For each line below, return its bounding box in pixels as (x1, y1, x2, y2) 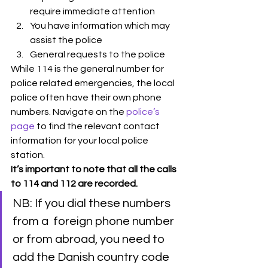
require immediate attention (30, 6, 155, 16)
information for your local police (11, 135, 150, 145)
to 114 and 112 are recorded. (11, 178, 138, 188)
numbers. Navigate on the (11, 106, 126, 117)
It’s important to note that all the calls (11, 164, 178, 174)
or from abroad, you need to (13, 233, 167, 245)
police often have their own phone (11, 92, 163, 102)
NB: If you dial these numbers (13, 197, 173, 209)
